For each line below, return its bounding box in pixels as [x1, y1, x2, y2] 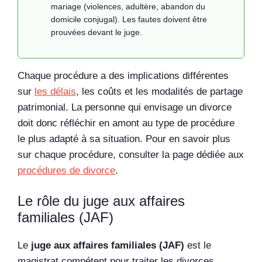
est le [184, 240, 211, 251]
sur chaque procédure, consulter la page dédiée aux [18, 149, 244, 160]
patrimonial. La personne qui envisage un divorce [18, 101, 232, 113]
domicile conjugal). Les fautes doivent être [51, 14, 207, 24]
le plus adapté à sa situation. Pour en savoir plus [18, 133, 230, 144]
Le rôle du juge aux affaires [18, 193, 185, 209]
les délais [35, 85, 76, 97]
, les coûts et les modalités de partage [76, 85, 243, 97]
